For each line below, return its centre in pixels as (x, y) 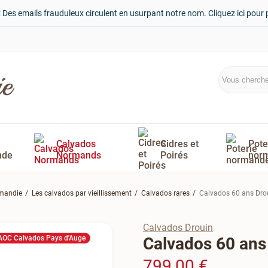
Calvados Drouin (178, 228)
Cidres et (180, 144)
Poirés (174, 155)
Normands (78, 155)
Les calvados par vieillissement (82, 193)
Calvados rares (166, 193)
